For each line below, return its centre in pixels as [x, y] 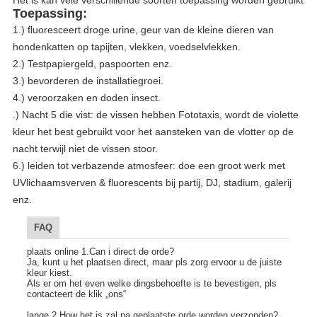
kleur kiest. [49, 272]
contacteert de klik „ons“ [76, 294]
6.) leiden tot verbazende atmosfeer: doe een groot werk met [149, 165]
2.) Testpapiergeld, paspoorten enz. [92, 63]
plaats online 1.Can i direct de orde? [100, 251]
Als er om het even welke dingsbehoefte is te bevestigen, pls [151, 283]
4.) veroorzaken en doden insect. [86, 97]
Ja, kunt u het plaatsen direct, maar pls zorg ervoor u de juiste [154, 262]
